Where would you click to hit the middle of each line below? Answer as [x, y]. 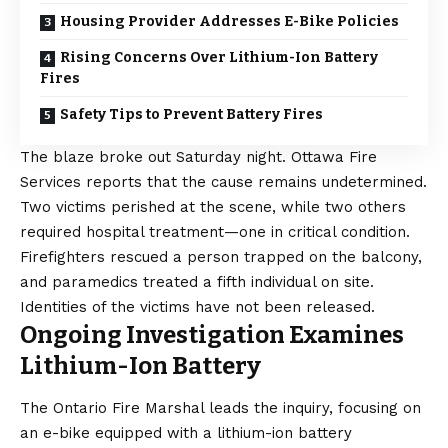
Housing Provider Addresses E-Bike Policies [229, 21]
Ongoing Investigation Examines [212, 334]
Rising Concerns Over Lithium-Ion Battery [219, 57]
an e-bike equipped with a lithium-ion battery [186, 432]
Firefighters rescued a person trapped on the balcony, [221, 256]
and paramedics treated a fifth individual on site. [197, 281]
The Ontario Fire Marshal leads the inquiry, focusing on [220, 407]
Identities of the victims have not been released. [197, 306]
